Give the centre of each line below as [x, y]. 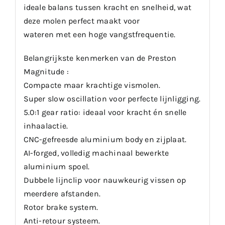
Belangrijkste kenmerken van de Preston [100, 58]
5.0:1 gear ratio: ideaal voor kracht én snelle [105, 113]
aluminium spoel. [57, 167]
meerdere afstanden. [62, 194]
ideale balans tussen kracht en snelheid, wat [107, 8]
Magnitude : [46, 72]
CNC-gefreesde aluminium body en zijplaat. [105, 140]
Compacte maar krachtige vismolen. [92, 85]
